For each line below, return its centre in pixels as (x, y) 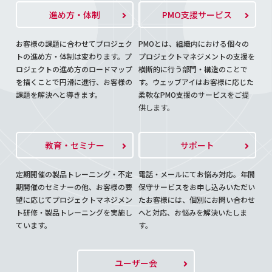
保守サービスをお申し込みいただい (197, 187)
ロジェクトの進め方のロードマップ (74, 69)
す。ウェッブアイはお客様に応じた (196, 82)
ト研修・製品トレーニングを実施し (74, 212)
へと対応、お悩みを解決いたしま (193, 212)
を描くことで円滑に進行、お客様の (74, 82)
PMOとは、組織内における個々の (194, 43)
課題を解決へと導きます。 (59, 94)
